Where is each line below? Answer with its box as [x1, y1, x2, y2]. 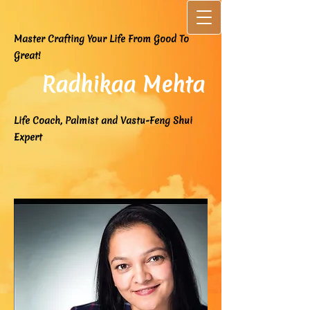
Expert [14, 131, 42, 143]
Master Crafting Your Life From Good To [14, 33, 189, 45]
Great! [14, 49, 44, 62]
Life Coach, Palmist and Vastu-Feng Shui [14, 114, 192, 127]
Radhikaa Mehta [14, 70, 205, 99]
